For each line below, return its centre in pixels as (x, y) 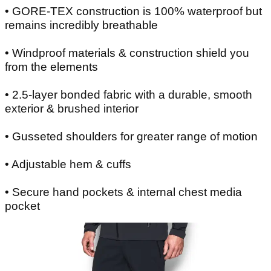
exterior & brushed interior (72, 109)
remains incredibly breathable (81, 25)
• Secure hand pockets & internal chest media (123, 192)
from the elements (51, 67)
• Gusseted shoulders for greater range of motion (131, 137)
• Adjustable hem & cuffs (68, 165)
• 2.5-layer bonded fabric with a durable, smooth (129, 95)
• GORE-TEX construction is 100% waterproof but (133, 11)
